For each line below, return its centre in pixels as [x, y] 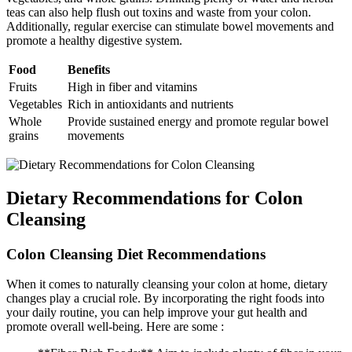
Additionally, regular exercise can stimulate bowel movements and [170, 26]
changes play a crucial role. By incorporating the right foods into [165, 299]
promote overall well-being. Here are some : [115, 327]
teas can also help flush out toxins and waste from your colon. [159, 12]
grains [24, 135]
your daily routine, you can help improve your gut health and [157, 313]
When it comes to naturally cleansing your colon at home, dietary [167, 284]
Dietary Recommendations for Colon [154, 198]
